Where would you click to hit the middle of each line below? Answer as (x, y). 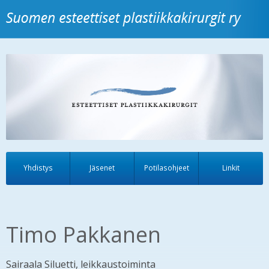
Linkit (231, 167)
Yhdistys (38, 167)
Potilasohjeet (166, 167)
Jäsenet (102, 167)
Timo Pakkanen (83, 234)
